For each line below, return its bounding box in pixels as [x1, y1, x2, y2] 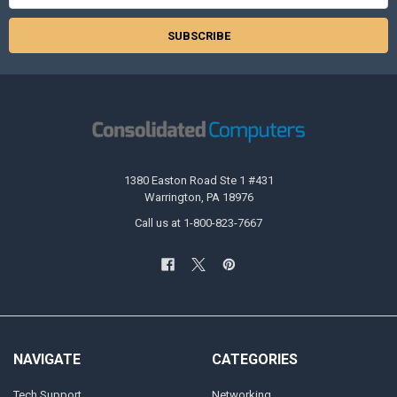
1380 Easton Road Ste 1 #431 [123, 173, 274, 187]
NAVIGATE [12, 351, 81, 369]
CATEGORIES [211, 351, 298, 369]
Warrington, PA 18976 [144, 190, 253, 204]
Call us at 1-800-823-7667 [135, 215, 262, 230]
